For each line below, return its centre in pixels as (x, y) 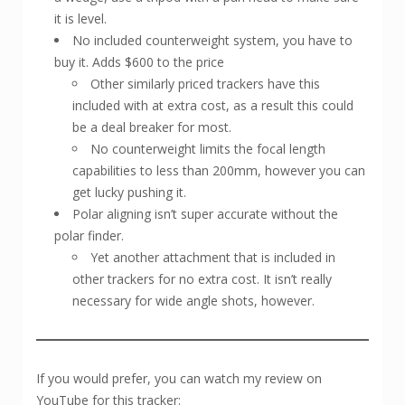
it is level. (80, 18)
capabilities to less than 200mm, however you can (219, 170)
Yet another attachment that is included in (213, 257)
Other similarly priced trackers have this (205, 83)
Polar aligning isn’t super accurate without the (205, 213)
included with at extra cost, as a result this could (213, 105)
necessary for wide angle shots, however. (193, 300)
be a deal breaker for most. (152, 127)
